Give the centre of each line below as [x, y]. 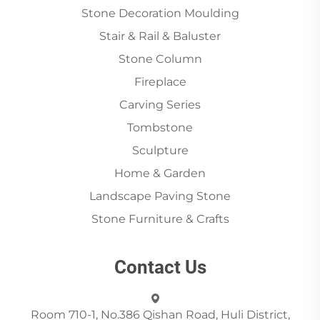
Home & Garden [160, 174]
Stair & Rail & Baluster [160, 36]
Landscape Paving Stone [160, 196]
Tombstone [160, 128]
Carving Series [160, 105]
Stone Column [160, 59]
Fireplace [160, 82]
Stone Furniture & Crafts [160, 219]
